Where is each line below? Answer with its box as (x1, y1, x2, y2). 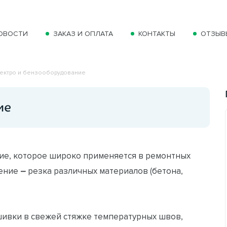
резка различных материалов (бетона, (28, 166, 183, 175)
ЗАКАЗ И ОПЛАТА (53, 30, 113, 38)
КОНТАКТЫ (138, 30, 175, 38)
